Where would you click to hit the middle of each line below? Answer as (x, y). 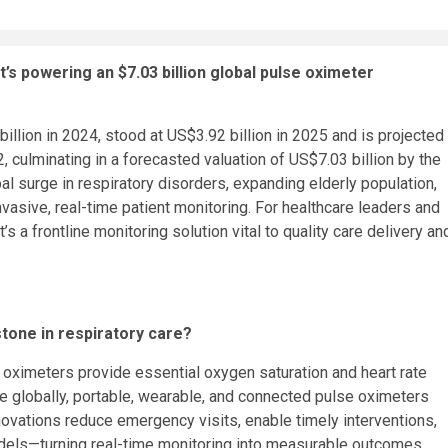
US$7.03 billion (341, 160)
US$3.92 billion (219, 136)
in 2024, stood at (104, 136)
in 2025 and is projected (358, 136)
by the (417, 160)
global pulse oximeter (290, 73)
